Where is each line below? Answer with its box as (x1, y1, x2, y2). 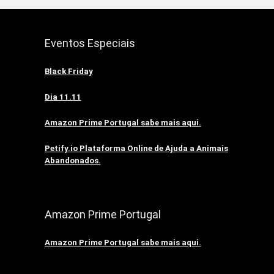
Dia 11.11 (44, 92, 81, 102)
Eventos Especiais (44, 37, 135, 50)
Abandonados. (44, 156, 101, 166)
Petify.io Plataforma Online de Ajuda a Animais (44, 144, 228, 154)
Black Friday (44, 67, 93, 76)
